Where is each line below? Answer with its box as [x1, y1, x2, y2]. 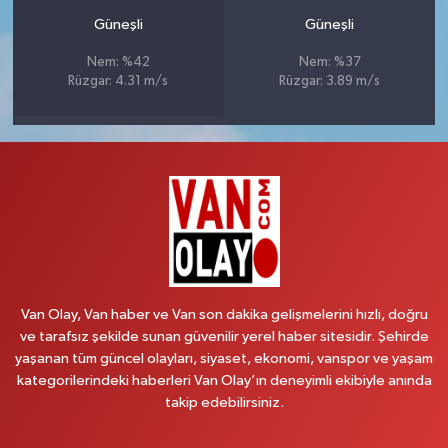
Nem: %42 [86, 55, 150, 69]
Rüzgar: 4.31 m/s [68, 74, 169, 88]
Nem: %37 [298, 55, 361, 69]
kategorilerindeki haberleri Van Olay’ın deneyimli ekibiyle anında [16, 372, 432, 388]
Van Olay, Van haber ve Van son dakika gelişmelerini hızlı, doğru [20, 306, 428, 322]
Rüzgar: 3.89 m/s [279, 74, 381, 88]
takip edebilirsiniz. [164, 394, 284, 410]
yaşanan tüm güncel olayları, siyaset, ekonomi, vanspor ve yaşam [15, 350, 433, 366]
